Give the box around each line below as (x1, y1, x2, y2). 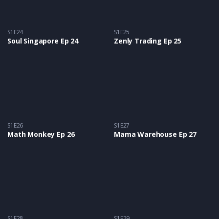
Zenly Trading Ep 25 (114, 36, 182, 46)
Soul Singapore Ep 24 (7, 36, 78, 46)
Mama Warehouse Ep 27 (114, 129, 197, 139)
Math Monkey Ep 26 (7, 129, 75, 139)
